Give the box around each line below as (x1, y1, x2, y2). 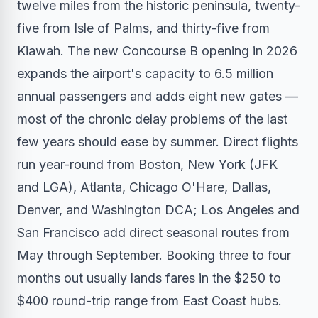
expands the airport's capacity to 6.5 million (17, 65, 273, 81)
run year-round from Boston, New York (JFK (17, 156, 278, 172)
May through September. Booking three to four (17, 247, 291, 263)
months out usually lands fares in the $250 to (17, 270, 281, 285)
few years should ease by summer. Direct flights (17, 133, 298, 149)
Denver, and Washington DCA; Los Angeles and (17, 202, 300, 217)
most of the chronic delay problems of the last (17, 111, 287, 126)
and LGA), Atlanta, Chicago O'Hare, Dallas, (17, 179, 271, 194)
